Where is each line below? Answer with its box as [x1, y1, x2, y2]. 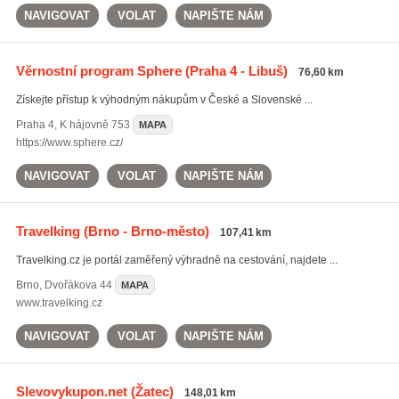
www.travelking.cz [15, 297, 102, 309]
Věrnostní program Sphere [15, 63, 182, 78]
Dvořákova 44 [44, 279, 112, 291]
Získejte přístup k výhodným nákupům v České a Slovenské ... [15, 94, 313, 106]
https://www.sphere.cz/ [15, 136, 123, 149]
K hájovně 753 [59, 118, 130, 131]
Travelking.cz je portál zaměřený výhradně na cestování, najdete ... [15, 254, 338, 266]
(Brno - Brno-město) [79, 224, 209, 239]
